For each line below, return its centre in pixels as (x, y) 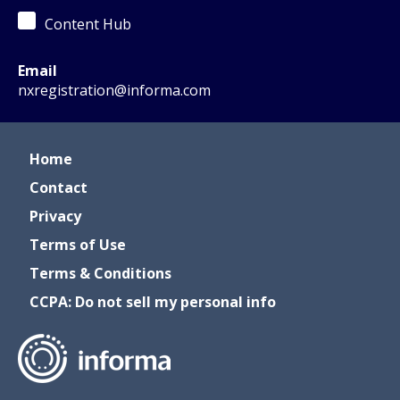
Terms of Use (78, 245)
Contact (58, 187)
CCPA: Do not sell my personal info (153, 302)
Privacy (55, 216)
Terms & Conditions (100, 273)
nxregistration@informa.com (114, 90)
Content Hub (88, 24)
